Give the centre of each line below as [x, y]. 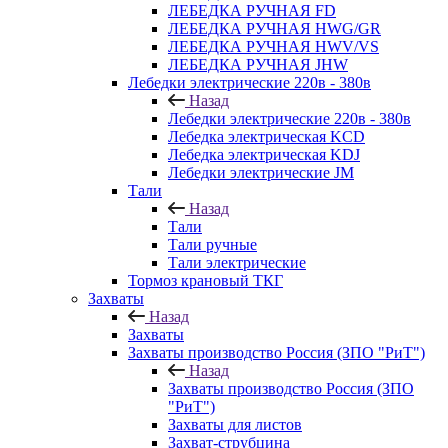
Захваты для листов [235, 424]
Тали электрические [237, 262]
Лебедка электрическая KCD [266, 136]
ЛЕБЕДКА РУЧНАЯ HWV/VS [273, 46]
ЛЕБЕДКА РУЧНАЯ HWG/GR [274, 28]
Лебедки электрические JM [261, 172]
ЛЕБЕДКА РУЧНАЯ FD [252, 10]
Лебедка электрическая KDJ [264, 154]
